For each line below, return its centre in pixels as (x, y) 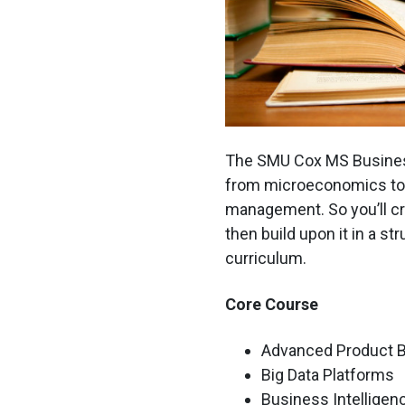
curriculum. (265, 259)
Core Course (271, 305)
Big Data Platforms (327, 375)
